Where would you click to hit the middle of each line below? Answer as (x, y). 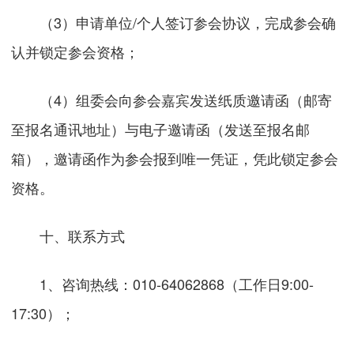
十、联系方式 (83, 235)
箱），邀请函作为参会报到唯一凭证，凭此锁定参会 (175, 158)
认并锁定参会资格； (75, 51)
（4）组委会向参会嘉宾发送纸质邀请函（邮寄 (172, 99)
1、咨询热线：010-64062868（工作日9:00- (163, 283)
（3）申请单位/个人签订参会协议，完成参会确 (174, 22)
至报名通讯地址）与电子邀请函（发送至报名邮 (161, 128)
